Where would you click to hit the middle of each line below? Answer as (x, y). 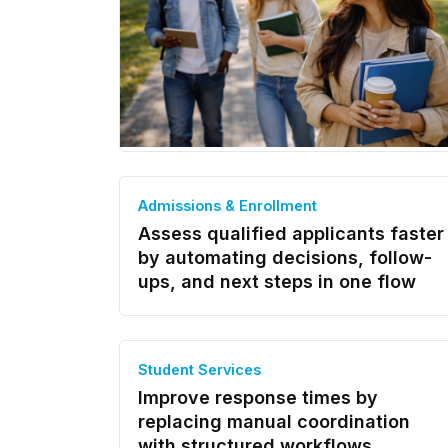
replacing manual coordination (274, 421)
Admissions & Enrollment (227, 205)
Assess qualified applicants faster (291, 233)
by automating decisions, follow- (285, 257)
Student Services (199, 369)
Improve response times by (258, 397)
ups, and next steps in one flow (277, 281)
